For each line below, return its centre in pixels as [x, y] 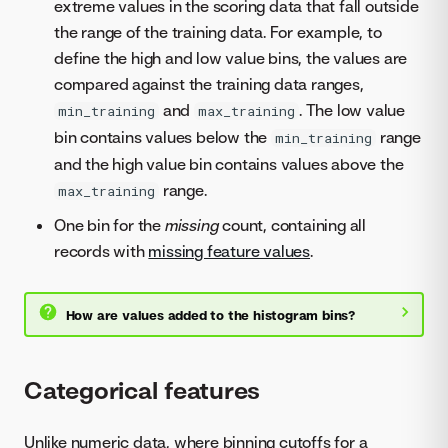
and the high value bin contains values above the [229, 164]
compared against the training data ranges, [209, 84]
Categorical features [142, 389]
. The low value [352, 110]
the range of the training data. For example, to [218, 32]
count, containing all [292, 225]
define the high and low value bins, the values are [231, 58]
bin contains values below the [163, 137]
